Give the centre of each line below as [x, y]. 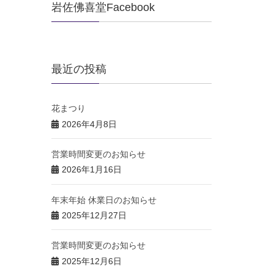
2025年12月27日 [94, 216]
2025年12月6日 [91, 261]
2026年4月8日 [89, 124]
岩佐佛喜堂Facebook [103, 7]
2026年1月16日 [91, 170]
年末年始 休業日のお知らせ [104, 200]
